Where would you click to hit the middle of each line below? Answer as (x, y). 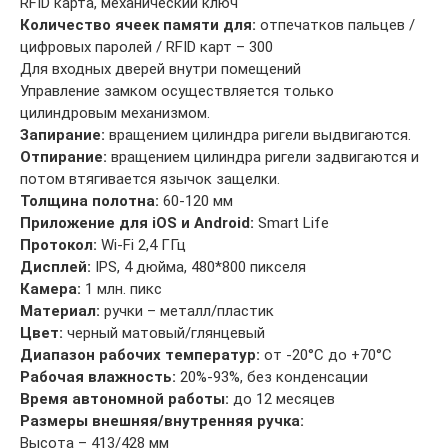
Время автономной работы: (124, 398)
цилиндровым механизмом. (115, 112)
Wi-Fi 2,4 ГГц (143, 244)
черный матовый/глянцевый (164, 332)
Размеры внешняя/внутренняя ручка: (162, 420)
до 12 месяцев (282, 398)
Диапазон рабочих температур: (140, 354)
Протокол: (60, 244)
